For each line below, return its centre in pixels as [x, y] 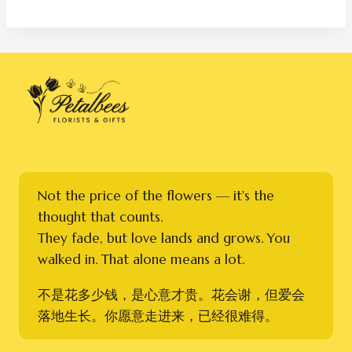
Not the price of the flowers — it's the [156, 195]
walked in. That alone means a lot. [141, 259]
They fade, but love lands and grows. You [164, 238]
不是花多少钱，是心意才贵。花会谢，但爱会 [171, 294]
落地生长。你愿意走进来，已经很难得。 [158, 315]
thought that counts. [100, 216]
